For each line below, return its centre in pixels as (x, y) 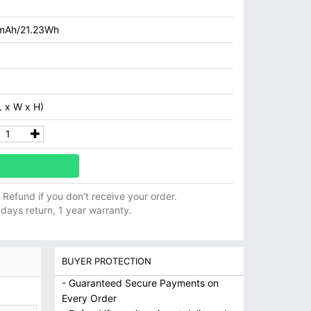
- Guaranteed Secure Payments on (140, 283)
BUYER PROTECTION (106, 261)
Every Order (89, 298)
